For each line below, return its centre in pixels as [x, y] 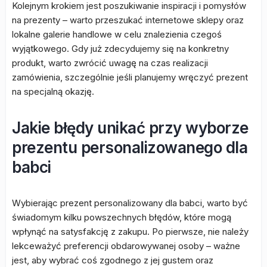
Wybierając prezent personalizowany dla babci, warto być [130, 203]
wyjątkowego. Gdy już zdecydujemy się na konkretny [120, 49]
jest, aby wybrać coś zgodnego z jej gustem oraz [113, 260]
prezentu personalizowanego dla [130, 148]
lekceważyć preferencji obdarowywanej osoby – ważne [126, 246]
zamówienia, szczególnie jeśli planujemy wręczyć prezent [130, 77]
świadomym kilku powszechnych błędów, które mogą [122, 217]
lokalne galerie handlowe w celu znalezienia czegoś [117, 34]
